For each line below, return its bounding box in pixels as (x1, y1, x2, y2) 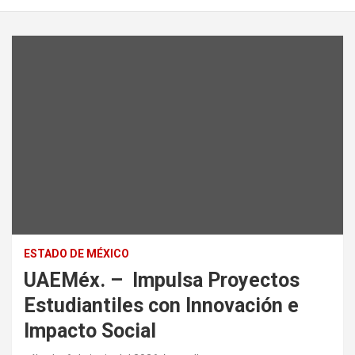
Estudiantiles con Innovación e (24, 293, 299, 317)
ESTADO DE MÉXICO (24, 246, 129, 260)
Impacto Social (24, 319, 156, 342)
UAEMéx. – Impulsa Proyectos (24, 268, 300, 292)
